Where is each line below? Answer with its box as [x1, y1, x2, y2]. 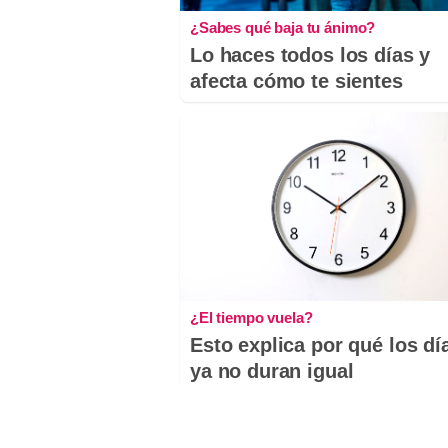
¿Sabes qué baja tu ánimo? [190, 18, 376, 36]
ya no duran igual [190, 359, 354, 382]
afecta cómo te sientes [190, 69, 403, 92]
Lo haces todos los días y [190, 43, 431, 66]
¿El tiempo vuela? [190, 308, 313, 326]
